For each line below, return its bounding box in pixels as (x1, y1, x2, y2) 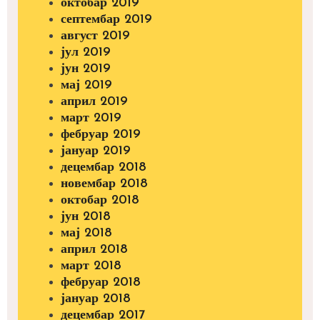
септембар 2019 (61, 13, 152, 27)
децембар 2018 (61, 161, 146, 175)
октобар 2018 (61, 194, 139, 208)
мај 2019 (61, 79, 112, 93)
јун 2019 (61, 62, 111, 76)
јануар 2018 (61, 292, 131, 306)
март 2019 (61, 111, 121, 126)
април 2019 (61, 95, 128, 109)
